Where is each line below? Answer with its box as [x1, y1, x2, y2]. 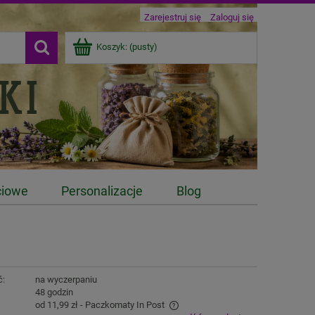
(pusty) [129, 41, 157, 52]
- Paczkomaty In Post [79, 300, 165, 311]
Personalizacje [61, 184, 143, 199]
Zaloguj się [210, 12, 254, 22]
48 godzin [34, 287, 73, 298]
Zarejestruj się [144, 12, 201, 22]
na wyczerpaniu [34, 274, 97, 285]
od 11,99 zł [34, 300, 78, 311]
